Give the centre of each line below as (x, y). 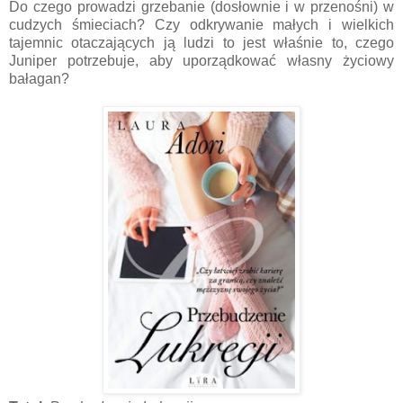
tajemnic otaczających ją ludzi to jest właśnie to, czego (201, 42)
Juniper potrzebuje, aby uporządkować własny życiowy (201, 60)
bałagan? (39, 78)
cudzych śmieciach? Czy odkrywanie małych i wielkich (201, 24)
